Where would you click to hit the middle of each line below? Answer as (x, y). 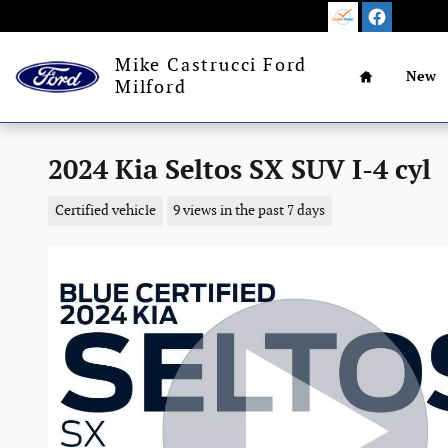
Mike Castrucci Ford (211, 65)
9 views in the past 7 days (249, 210)
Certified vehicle (105, 210)
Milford (151, 87)
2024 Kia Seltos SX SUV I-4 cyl (239, 171)
